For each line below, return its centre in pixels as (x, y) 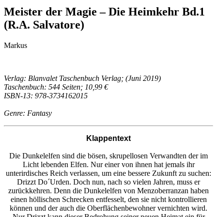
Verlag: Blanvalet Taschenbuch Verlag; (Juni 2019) (82, 78)
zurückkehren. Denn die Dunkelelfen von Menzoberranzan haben (108, 190)
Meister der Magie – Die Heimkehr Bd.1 (104, 11)
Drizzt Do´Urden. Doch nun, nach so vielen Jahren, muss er (108, 182)
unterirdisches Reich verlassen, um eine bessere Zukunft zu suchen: (108, 173)
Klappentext (108, 138)
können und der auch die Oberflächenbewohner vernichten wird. (108, 208)
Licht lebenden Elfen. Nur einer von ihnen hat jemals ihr (108, 164)
